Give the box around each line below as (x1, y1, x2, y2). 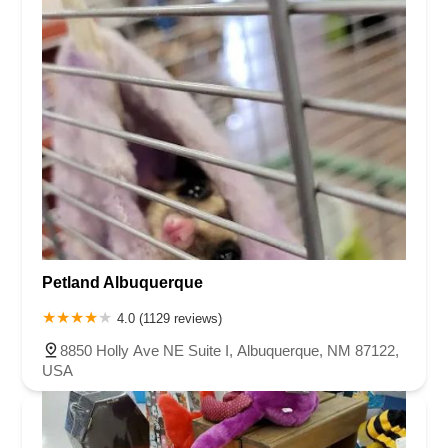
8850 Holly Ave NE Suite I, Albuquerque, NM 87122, (60, 341, 399, 359)
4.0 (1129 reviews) (117, 310, 222, 326)
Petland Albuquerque (42, 273, 203, 291)
